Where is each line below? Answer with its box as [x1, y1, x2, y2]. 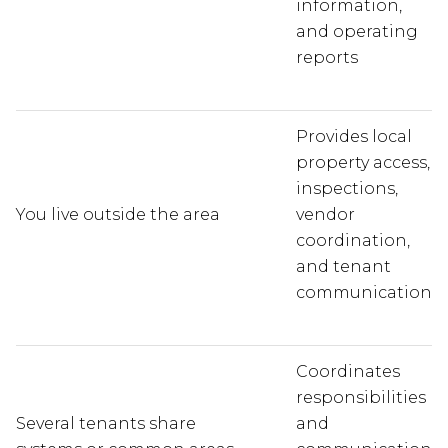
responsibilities [295, 388, 426, 408]
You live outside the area [16, 205, 220, 225]
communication [295, 283, 432, 303]
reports [295, 48, 358, 68]
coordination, [295, 231, 410, 251]
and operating [295, 22, 418, 42]
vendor [295, 205, 355, 225]
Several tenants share [16, 414, 196, 434]
